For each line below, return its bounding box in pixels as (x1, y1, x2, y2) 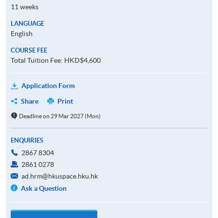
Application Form (21, 81, 75, 90)
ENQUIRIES (11, 136, 43, 144)
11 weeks (11, 2, 38, 11)
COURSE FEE (11, 46, 47, 54)
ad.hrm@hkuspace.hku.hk (21, 172, 98, 180)
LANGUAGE (11, 19, 44, 27)
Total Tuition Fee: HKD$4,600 (11, 56, 101, 64)
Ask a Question (21, 184, 67, 192)
